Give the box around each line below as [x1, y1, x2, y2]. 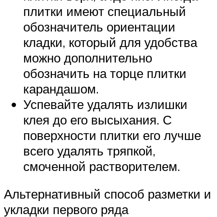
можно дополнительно [23, 49, 152, 65]
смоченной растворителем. [23, 158, 180, 174]
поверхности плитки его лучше [23, 127, 201, 143]
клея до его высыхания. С [23, 111, 172, 127]
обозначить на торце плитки [23, 65, 186, 81]
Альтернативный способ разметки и [4, 186, 211, 202]
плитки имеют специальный [23, 3, 186, 19]
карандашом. [23, 80, 99, 96]
